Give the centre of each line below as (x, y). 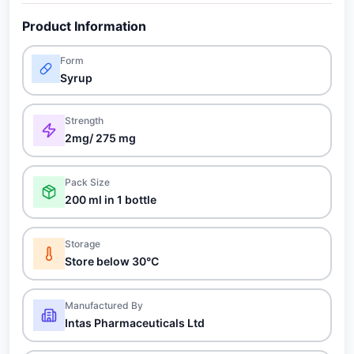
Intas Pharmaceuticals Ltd (135, 323)
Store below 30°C (112, 261)
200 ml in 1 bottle (111, 200)
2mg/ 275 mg (100, 138)
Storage (83, 244)
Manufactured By (104, 305)
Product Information (84, 26)
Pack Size (87, 182)
